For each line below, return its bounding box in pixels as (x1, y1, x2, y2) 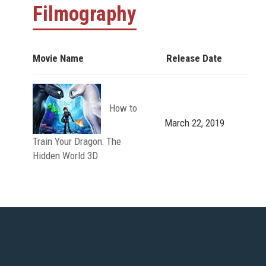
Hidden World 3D (33, 149, 98, 161)
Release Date (166, 52, 222, 64)
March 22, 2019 (164, 116, 224, 129)
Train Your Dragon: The (33, 135, 121, 147)
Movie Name (33, 52, 84, 64)
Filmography (33, 1, 137, 26)
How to (109, 102, 137, 114)
